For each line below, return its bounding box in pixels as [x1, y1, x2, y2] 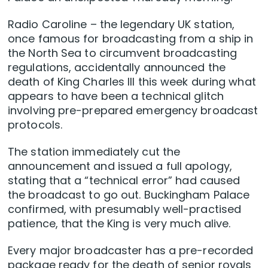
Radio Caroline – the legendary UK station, [8, 17, 235, 32]
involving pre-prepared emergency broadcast [8, 103, 258, 118]
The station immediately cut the [8, 144, 181, 160]
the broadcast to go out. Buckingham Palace [8, 187, 250, 203]
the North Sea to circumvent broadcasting [8, 45, 237, 61]
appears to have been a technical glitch [8, 89, 224, 104]
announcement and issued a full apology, [8, 159, 232, 174]
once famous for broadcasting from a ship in [8, 31, 254, 47]
